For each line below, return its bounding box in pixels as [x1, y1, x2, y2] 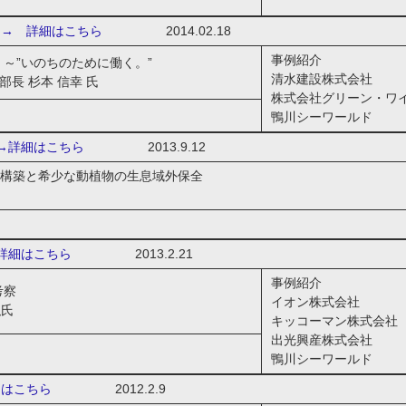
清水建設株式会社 [270, 72, 372, 86]
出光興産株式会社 [270, 333, 372, 347]
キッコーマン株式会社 [270, 314, 398, 328]
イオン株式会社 [270, 295, 360, 309]
